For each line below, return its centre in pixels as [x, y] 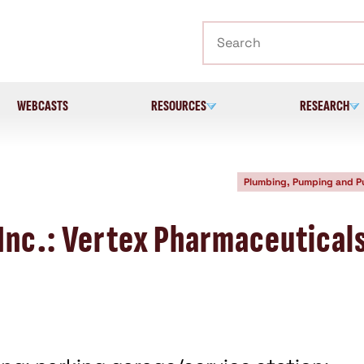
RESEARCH [324, 106]
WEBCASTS [43, 106]
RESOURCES [178, 106]
